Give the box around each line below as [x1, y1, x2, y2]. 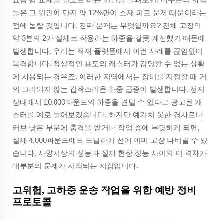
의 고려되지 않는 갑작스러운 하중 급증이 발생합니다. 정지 [12, 85, 205, 94]
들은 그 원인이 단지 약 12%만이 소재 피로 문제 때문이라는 [12, 8, 206, 17]
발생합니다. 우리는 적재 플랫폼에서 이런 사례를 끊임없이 [12, 47, 203, 55]
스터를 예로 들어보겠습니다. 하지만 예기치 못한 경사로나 [12, 110, 203, 119]
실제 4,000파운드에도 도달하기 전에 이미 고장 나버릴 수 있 [12, 136, 208, 145]
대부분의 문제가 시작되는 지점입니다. [12, 162, 138, 170]
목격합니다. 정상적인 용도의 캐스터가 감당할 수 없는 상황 [12, 59, 205, 68]
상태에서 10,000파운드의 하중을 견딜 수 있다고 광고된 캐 [12, 98, 202, 107]
